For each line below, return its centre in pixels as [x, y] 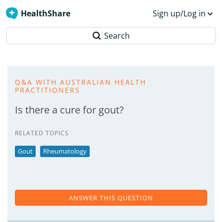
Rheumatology [65, 151]
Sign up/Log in [179, 13]
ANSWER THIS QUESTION [111, 198]
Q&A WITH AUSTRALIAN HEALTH [81, 82]
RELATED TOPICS [42, 133]
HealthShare [46, 13]
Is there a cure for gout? [69, 110]
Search [117, 36]
